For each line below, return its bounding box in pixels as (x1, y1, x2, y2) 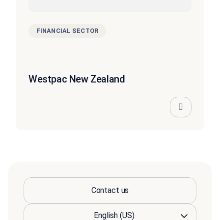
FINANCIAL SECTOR (36, 27, 98, 34)
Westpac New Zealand (28, 73, 125, 85)
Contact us (91, 185, 129, 195)
